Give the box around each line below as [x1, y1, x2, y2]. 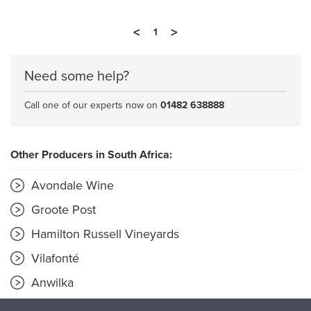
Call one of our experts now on [24, 99, 160, 111]
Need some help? [24, 68, 129, 85]
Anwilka [28, 275, 74, 290]
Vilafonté [28, 251, 79, 266]
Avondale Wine [28, 178, 114, 193]
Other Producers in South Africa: [10, 148, 172, 162]
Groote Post [28, 202, 96, 217]
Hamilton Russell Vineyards [28, 226, 179, 242]
